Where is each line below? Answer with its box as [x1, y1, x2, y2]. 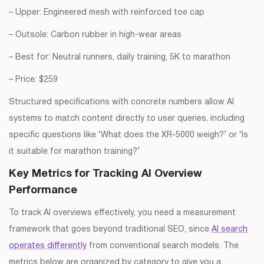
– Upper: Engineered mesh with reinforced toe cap [9, 9, 204, 17]
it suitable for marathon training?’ [9, 148, 140, 156]
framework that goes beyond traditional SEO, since [9, 226, 212, 234]
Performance [9, 186, 77, 196]
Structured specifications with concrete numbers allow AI [9, 98, 234, 107]
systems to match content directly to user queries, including [9, 115, 245, 123]
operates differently [9, 242, 87, 250]
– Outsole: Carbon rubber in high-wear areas [9, 31, 181, 39]
